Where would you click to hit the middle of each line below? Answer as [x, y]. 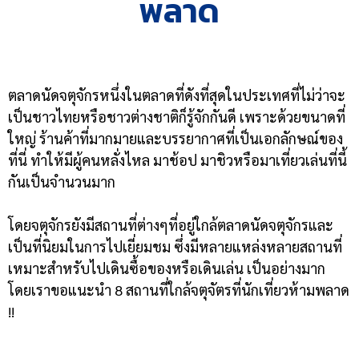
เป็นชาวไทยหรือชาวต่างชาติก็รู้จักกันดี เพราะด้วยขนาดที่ [177, 117]
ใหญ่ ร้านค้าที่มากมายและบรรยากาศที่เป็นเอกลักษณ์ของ [175, 138]
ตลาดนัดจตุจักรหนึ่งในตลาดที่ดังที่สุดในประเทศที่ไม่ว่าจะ [177, 95]
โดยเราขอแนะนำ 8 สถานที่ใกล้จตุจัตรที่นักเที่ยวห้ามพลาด [179, 290]
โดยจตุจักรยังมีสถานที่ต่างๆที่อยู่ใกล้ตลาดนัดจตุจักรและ [171, 225]
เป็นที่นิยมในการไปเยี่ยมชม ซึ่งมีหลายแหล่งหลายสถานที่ [175, 246]
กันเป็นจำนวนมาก [62, 182]
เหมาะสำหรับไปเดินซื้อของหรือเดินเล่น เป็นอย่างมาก [167, 268]
